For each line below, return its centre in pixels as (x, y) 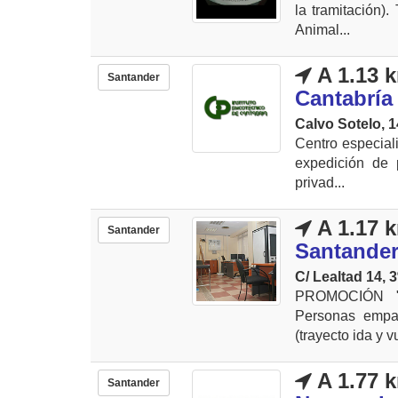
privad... (320, 182)
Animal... (322, 29)
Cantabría (344, 98)
